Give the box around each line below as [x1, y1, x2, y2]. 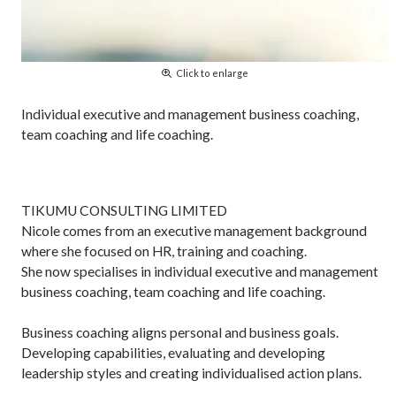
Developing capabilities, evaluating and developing [21, 345, 326, 362]
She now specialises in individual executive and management [21, 263, 379, 280]
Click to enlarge [175, 66, 248, 79]
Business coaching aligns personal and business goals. [21, 324, 339, 341]
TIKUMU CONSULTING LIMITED [21, 202, 228, 219]
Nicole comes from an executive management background [21, 223, 368, 240]
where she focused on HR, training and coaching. [21, 243, 308, 260]
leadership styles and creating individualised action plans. [21, 365, 362, 382]
